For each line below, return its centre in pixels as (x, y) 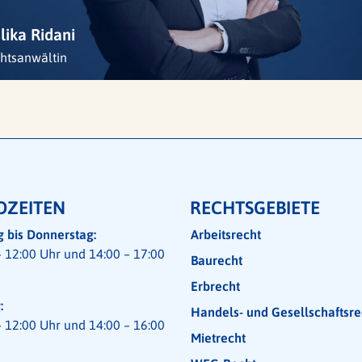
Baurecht (217, 260)
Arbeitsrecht (226, 234)
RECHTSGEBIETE (255, 207)
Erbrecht (215, 286)
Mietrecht (218, 337)
